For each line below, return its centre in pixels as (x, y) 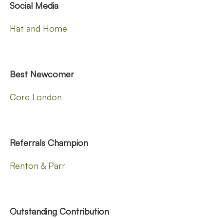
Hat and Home (38, 28)
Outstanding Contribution (59, 211)
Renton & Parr (37, 165)
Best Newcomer (43, 74)
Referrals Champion (49, 142)
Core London (36, 97)
